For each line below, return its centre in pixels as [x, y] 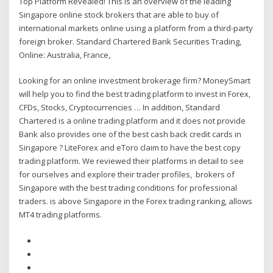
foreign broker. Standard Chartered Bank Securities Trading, [130, 41]
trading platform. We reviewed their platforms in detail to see [132, 161]
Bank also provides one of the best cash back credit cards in [130, 134]
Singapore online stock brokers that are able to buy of [119, 14]
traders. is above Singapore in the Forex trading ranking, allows [136, 201]
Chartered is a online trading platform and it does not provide [133, 121]
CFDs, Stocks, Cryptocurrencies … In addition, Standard [120, 108]
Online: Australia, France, [67, 55]
